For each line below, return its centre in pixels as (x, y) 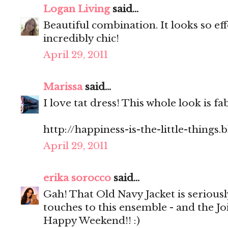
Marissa (63, 87)
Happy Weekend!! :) (92, 221)
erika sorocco (77, 178)
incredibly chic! (81, 39)
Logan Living (77, 9)
